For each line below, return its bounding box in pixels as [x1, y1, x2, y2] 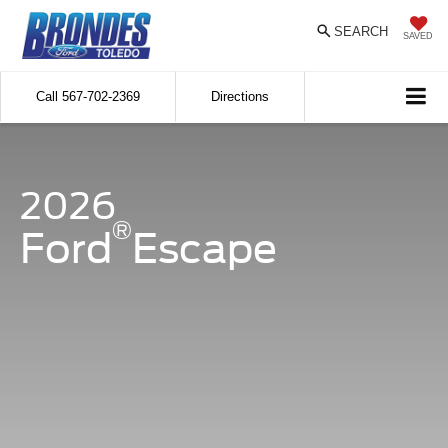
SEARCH [334, 23, 388, 39]
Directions [211, 89, 269, 104]
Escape [132, 224, 277, 273]
